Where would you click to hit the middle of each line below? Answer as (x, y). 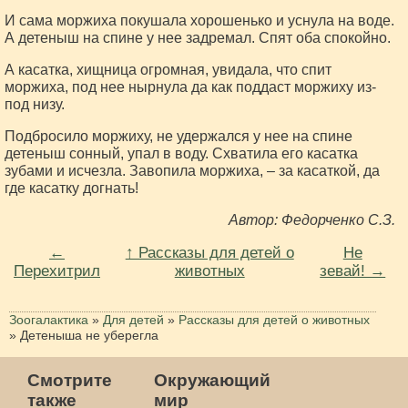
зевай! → (353, 270)
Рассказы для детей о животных (274, 319)
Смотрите (70, 380)
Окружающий (213, 380)
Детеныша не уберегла (89, 335)
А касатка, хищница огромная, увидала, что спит (168, 69)
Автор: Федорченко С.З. (312, 219)
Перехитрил (57, 270)
